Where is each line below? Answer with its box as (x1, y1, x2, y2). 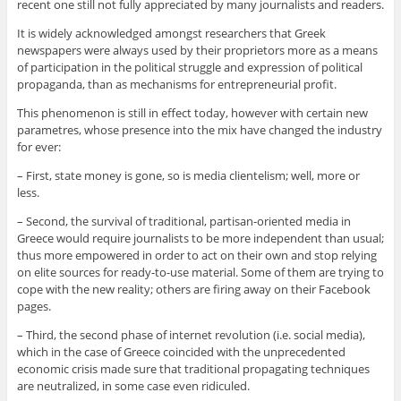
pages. (16, 297, 51, 314)
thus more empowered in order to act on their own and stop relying (16, 246, 377, 263)
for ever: (16, 138, 61, 155)
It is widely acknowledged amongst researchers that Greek (16, 24, 326, 41)
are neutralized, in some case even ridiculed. (16, 377, 250, 394)
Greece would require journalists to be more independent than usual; (16, 229, 384, 246)
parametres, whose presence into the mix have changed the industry (16, 121, 382, 138)
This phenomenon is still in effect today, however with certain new (16, 104, 368, 121)
